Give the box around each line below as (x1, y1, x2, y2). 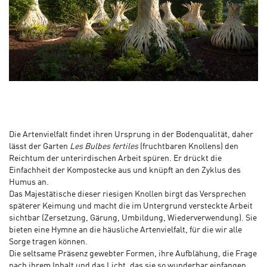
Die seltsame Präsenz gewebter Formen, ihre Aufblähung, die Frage (9, 250, 257, 259)
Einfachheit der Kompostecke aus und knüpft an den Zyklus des (9, 166, 241, 175)
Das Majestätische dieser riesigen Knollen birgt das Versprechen (9, 190, 246, 199)
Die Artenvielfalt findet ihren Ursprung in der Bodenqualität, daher (9, 131, 253, 139)
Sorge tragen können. (9, 238, 88, 247)
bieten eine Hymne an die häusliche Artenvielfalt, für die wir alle (9, 226, 242, 235)
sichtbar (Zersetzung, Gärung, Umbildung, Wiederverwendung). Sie (9, 214, 257, 223)
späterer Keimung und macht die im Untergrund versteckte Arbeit (9, 202, 253, 211)
